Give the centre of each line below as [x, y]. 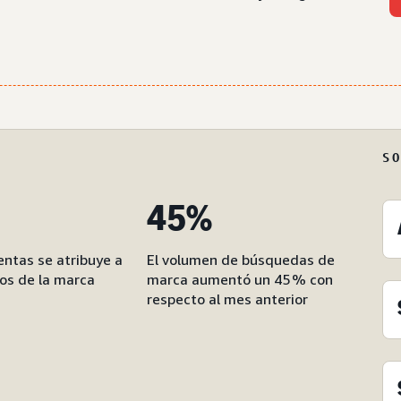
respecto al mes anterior [228, 299]
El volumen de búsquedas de [241, 260]
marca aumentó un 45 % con [240, 279]
